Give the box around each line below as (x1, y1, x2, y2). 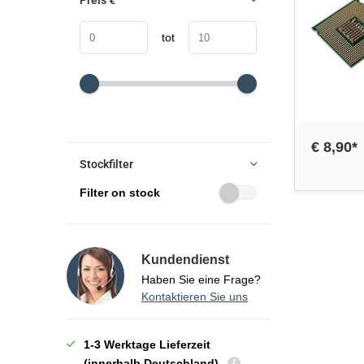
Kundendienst (141, 253, 229, 266)
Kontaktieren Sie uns (141, 290, 248, 303)
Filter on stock (80, 186, 160, 199)
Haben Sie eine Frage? (141, 273, 261, 286)
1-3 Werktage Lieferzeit (84, 338, 210, 351)
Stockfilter (80, 158, 133, 171)
